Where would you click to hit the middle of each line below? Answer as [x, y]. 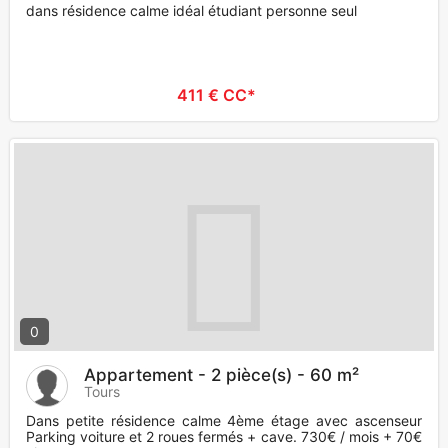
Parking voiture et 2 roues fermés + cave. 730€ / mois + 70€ [224, 437]
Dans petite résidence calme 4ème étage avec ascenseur [224, 421]
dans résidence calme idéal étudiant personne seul [191, 11]
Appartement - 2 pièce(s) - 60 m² [221, 375]
